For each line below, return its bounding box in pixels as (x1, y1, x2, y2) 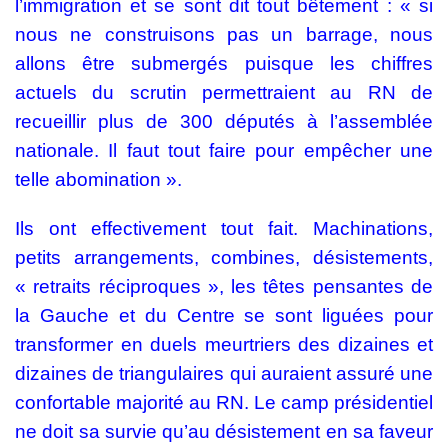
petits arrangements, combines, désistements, (15, 247, 433, 268)
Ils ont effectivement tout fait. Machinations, (15, 218, 433, 239)
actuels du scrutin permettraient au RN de (15, 82, 433, 103)
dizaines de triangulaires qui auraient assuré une (15, 363, 433, 384)
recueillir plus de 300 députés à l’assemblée (15, 111, 433, 132)
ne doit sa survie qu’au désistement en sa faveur (15, 421, 433, 442)
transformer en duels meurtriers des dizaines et (15, 334, 433, 355)
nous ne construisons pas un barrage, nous (15, 24, 433, 45)
